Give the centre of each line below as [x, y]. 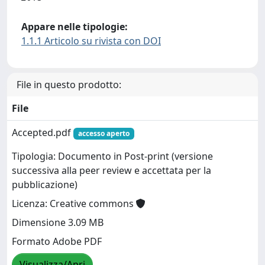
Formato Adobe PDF [57, 242]
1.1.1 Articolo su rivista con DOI [91, 41]
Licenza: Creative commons [74, 204]
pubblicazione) [45, 185]
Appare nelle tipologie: [75, 26]
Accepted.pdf [43, 132]
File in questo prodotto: [69, 84]
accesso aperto [104, 133]
